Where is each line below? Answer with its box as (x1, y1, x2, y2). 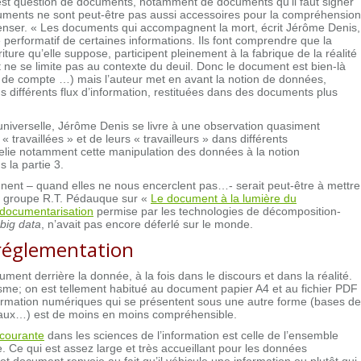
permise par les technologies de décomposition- (93, 204, 341, 218)
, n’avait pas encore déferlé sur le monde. (41, 217, 253, 230)
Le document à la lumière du (151, 191, 297, 205)
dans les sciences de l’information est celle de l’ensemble (44, 328, 338, 342)
